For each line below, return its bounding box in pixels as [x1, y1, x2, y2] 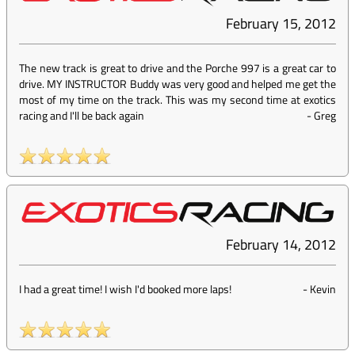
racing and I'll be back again [19, 107, 144, 124]
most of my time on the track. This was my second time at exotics [19, 91, 336, 109]
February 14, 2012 [226, 234, 336, 256]
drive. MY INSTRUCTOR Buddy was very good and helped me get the [19, 75, 336, 93]
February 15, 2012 [226, 13, 336, 35]
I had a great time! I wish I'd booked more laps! [19, 281, 231, 298]
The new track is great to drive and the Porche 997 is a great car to [19, 59, 336, 77]
